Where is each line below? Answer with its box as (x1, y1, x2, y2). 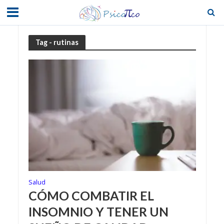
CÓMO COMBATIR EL (28, 188, 154, 203)
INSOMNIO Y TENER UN (28, 204, 168, 219)
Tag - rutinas (35, 37, 78, 46)
